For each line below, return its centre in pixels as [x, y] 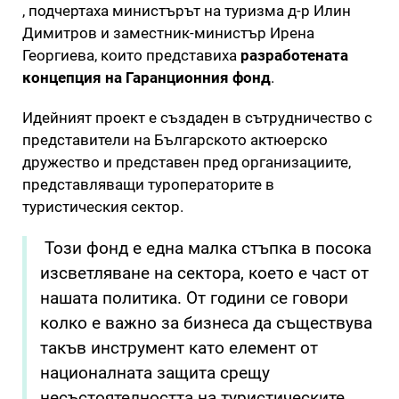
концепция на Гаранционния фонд [147, 77]
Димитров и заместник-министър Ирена [168, 33]
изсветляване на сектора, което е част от [204, 273]
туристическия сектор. [103, 206]
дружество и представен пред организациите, [187, 162]
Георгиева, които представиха [131, 55]
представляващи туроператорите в [148, 184]
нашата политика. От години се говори [194, 297]
